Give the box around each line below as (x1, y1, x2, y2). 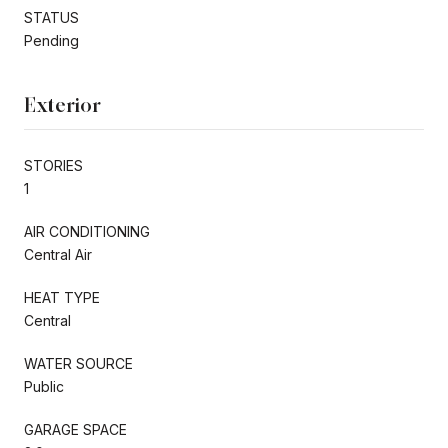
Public (24, 377, 64, 395)
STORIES (24, 156, 83, 174)
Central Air (24, 245, 92, 263)
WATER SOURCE (24, 354, 133, 372)
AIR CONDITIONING (24, 222, 150, 240)
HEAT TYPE (24, 288, 100, 306)
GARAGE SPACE (24, 420, 127, 438)
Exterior (24, 92, 101, 117)
